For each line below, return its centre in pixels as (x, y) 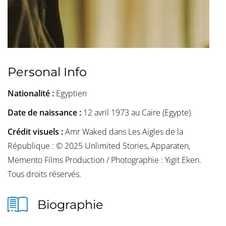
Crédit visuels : (36, 132)
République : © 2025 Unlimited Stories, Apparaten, (99, 146)
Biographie (70, 205)
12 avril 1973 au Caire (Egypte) (137, 113)
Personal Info (47, 72)
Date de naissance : (45, 113)
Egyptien (71, 94)
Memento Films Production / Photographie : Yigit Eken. (104, 160)
